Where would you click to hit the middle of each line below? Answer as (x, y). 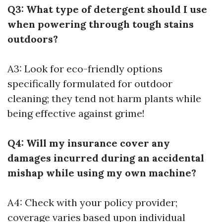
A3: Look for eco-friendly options (85, 69)
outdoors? (33, 39)
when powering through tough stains (101, 24)
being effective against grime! (76, 113)
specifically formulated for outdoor (90, 83)
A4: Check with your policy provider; (92, 202)
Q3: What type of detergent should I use (107, 9)
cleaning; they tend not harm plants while (104, 98)
